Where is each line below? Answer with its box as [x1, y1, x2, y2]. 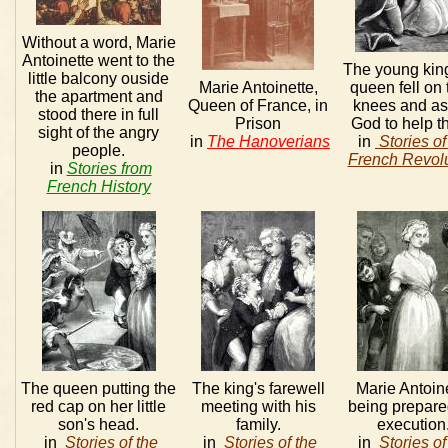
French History [46, 178, 151, 195]
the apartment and [34, 88, 163, 105]
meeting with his [200, 398, 316, 415]
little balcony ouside [28, 70, 169, 87]
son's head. [58, 416, 139, 433]
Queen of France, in [188, 97, 328, 114]
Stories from [66, 160, 152, 177]
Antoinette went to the [22, 52, 175, 69]
